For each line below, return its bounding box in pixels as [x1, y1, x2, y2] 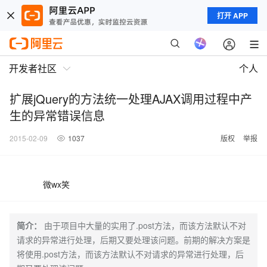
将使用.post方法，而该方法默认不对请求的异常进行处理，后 [17, 248, 244, 260]
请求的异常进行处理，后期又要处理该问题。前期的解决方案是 [17, 234, 250, 246]
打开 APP [217, 10, 248, 21]
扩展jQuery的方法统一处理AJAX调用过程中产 [10, 90, 252, 107]
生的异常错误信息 [10, 107, 105, 124]
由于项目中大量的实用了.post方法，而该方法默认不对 [44, 219, 246, 231]
